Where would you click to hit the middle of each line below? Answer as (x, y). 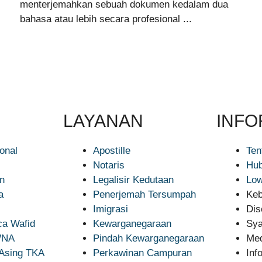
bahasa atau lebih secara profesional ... (106, 19)
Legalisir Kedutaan (133, 180)
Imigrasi (110, 209)
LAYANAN (103, 121)
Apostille (111, 151)
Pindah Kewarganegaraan (148, 238)
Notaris (108, 165)
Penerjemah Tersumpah (144, 194)
